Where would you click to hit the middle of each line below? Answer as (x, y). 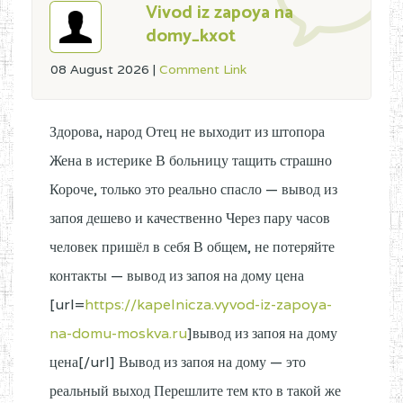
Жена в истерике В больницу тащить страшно (191, 161)
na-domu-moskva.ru (118, 333)
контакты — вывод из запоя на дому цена (177, 276)
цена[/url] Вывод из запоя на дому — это (178, 362)
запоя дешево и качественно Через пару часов (190, 218)
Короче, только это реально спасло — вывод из (193, 189)
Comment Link (203, 69)
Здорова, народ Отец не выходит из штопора (187, 132)
